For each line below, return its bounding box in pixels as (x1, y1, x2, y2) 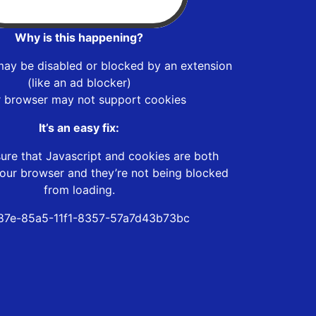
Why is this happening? (15, 30, 143, 44)
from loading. (43, 182, 115, 197)
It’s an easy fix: (39, 120, 119, 135)
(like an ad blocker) (27, 75, 131, 90)
